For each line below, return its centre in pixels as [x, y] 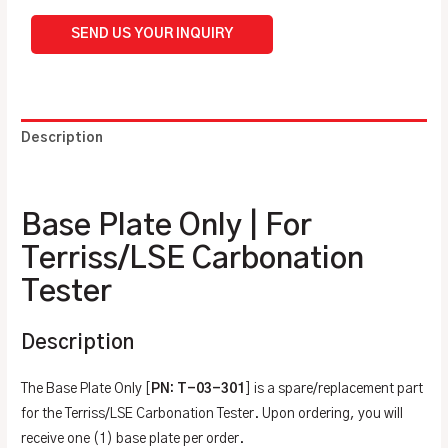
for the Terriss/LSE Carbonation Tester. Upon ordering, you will [212, 414]
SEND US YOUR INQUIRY [152, 34]
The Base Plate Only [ [86, 389]
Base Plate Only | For [167, 226]
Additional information [100, 176]
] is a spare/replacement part [334, 389]
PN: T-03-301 [198, 389]
